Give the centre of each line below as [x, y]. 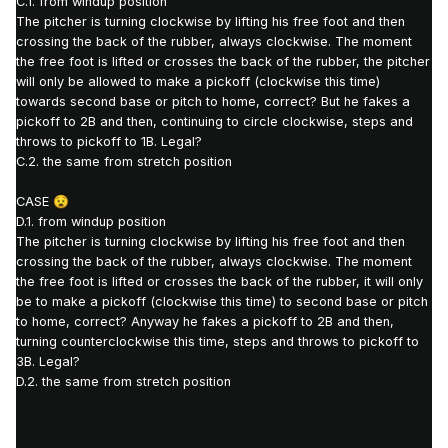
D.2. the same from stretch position [123, 382]
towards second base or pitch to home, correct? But [180, 102]
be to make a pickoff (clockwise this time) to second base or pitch [222, 302]
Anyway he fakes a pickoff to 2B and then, [262, 322]
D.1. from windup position [91, 222]
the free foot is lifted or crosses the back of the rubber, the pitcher [223, 62]
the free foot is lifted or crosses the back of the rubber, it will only [219, 282]
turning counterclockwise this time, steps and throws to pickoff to [217, 342]
